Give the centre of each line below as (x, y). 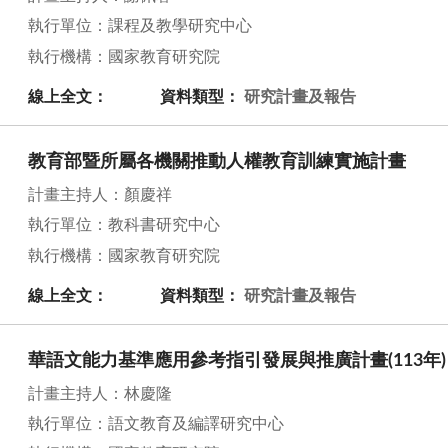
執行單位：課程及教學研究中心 (140, 26)
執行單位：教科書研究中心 (124, 225)
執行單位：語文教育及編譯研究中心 (156, 423)
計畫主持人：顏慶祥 (100, 194)
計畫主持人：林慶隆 (100, 393)
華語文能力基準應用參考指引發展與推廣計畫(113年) (237, 360)
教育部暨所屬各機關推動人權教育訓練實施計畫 (217, 161)
